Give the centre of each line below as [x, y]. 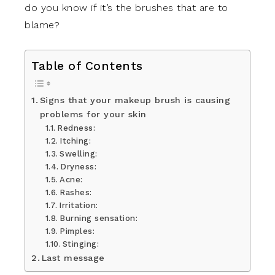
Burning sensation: [99, 218]
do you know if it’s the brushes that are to [126, 8]
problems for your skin [93, 114]
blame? [42, 25]
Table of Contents [87, 66]
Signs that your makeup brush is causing [135, 100]
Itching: [76, 141]
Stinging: [81, 244]
